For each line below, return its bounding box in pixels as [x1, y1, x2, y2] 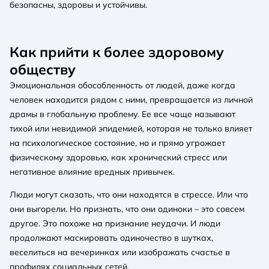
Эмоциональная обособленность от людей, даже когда [10, 79, 235, 91]
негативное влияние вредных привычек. [10, 166, 175, 177]
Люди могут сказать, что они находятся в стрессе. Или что [10, 189, 248, 200]
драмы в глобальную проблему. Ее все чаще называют [10, 108, 235, 119]
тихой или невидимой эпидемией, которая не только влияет [10, 122, 252, 134]
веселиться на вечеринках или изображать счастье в [10, 246, 230, 258]
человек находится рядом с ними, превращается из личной [10, 94, 253, 105]
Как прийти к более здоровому [10, 43, 224, 61]
